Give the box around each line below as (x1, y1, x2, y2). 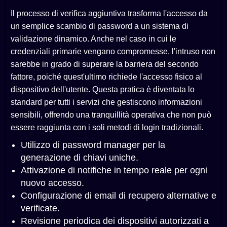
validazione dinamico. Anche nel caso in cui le (11, 34, 176, 44)
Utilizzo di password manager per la (21, 140, 165, 150)
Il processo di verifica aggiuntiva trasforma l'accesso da (11, 9, 208, 18)
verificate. (21, 203, 60, 214)
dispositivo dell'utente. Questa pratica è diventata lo (11, 85, 195, 94)
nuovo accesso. (21, 178, 84, 188)
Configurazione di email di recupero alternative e (21, 191, 216, 201)
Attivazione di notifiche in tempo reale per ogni (21, 165, 207, 176)
